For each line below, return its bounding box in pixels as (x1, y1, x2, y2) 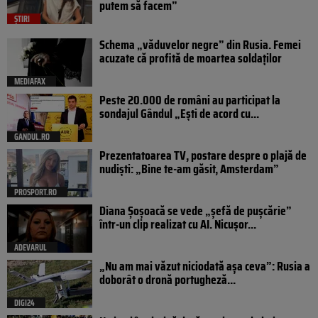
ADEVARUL (14, 241, 47, 255)
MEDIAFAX (14, 75, 45, 89)
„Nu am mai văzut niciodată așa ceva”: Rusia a (99, 256, 310, 277)
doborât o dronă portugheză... (99, 270, 236, 290)
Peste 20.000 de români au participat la (99, 90, 280, 111)
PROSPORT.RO (14, 185, 57, 199)
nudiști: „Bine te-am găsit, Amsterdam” (99, 159, 279, 180)
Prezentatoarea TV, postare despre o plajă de (99, 146, 307, 166)
